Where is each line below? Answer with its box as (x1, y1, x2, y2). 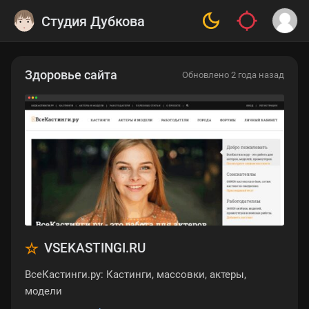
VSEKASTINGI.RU (44, 241, 146, 257)
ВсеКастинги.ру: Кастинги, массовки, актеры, (25, 268, 246, 281)
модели (25, 285, 62, 298)
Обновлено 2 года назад (182, 70, 284, 80)
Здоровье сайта (25, 68, 117, 82)
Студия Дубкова (41, 13, 146, 30)
